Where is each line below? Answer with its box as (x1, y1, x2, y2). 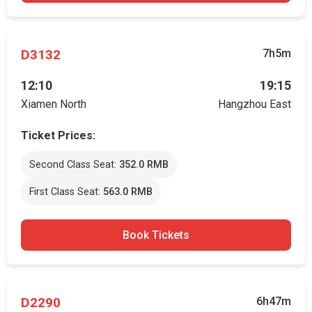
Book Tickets (123, 228, 189, 242)
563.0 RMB (103, 186, 153, 198)
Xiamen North (21, 97, 86, 111)
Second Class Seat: (29, 159, 119, 171)
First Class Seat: (29, 186, 103, 198)
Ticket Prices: (21, 129, 95, 142)
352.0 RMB (119, 159, 169, 171)
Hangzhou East (218, 97, 291, 111)
